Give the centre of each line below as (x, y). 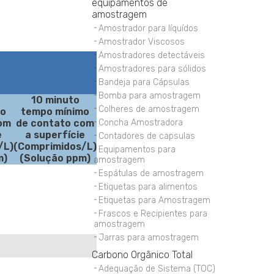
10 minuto (55, 100)
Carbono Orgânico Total (143, 255)
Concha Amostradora (141, 123)
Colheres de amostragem (149, 109)
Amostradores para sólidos (153, 69)
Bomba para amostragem (150, 96)
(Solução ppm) (55, 158)
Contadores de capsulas (147, 136)
